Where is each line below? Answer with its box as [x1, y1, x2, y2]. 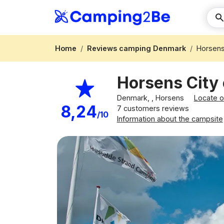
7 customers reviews [116, 104, 189, 112]
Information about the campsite [116, 114, 223, 123]
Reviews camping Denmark [87, 44, 186, 52]
